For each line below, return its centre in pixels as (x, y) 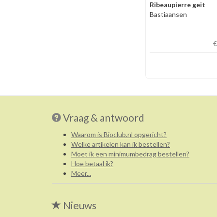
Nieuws (79, 205)
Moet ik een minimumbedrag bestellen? (130, 154)
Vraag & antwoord (104, 117)
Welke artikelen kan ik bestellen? (121, 144)
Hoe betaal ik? (92, 163)
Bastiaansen (170, 14)
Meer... (81, 173)
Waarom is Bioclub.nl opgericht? (119, 134)
